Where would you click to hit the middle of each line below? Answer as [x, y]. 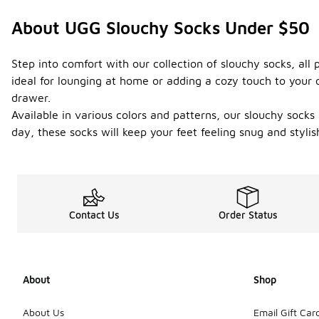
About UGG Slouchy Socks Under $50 [161, 28]
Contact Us [94, 215]
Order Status [248, 215]
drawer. [31, 98]
